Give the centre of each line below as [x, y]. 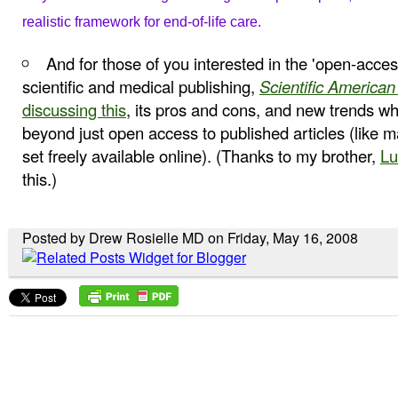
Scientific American [327, 87]
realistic [47, 22]
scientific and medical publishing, [141, 87]
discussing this [74, 110]
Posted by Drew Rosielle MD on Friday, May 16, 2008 [190, 238]
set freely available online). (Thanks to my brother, [201, 156]
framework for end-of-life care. [168, 22]
